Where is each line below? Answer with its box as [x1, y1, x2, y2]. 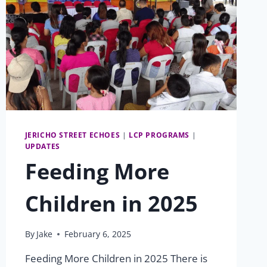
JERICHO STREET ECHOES [24, 129, 120, 139]
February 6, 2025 [64, 228, 131, 240]
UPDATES [24, 141, 60, 151]
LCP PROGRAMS [128, 129, 190, 139]
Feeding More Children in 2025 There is [24, 252, 207, 266]
